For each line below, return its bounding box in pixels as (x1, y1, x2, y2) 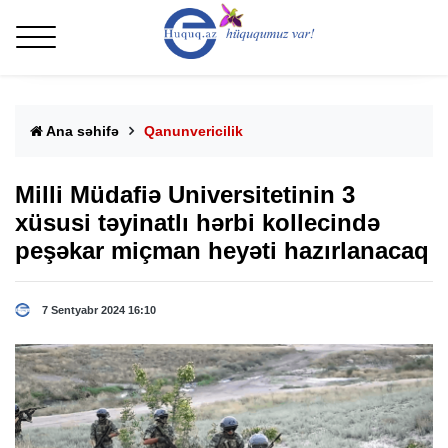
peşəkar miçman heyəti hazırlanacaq (15, 237, 429, 265)
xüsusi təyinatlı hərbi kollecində (15, 209, 380, 237)
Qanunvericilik (144, 123, 243, 140)
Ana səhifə (43, 123, 119, 140)
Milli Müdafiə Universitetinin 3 (15, 181, 355, 209)
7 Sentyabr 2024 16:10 (42, 304, 156, 317)
